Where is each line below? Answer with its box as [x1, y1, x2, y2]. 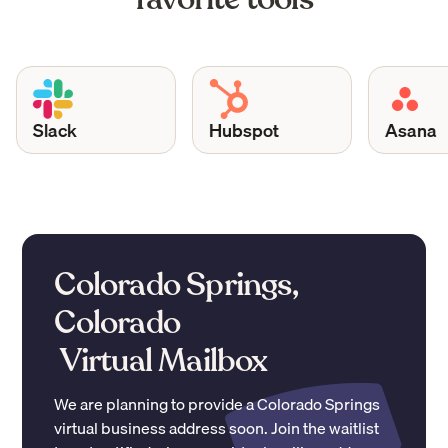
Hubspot [188, 114, 259, 145]
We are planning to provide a [54, 390, 258, 417]
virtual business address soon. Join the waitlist [54, 414, 380, 441]
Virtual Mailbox [54, 338, 268, 383]
